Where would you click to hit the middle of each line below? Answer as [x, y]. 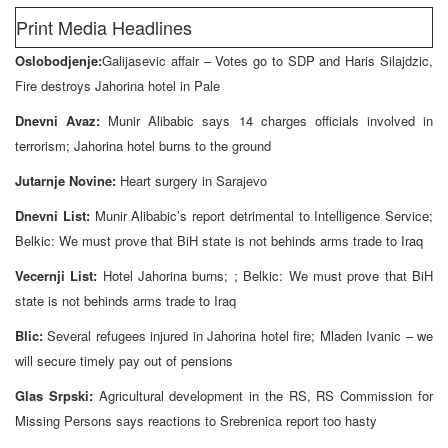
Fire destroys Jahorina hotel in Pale [117, 85]
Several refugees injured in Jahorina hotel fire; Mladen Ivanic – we [240, 335]
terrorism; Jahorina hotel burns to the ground [143, 145]
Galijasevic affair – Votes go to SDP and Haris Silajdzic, [267, 60]
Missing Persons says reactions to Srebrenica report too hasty [196, 420]
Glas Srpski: [57, 395]
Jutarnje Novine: [67, 180]
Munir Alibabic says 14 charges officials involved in [271, 120]
